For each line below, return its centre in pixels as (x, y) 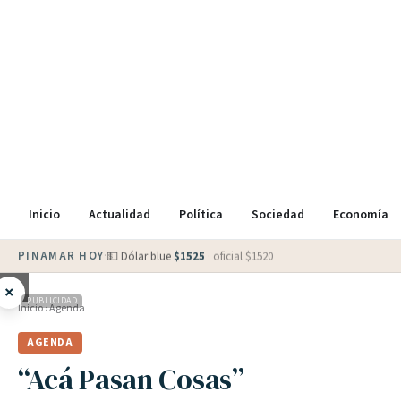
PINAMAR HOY (61, 256)
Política (201, 215)
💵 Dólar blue (141, 256)
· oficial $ (230, 256)
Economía (361, 215)
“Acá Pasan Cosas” (131, 380)
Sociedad (278, 215)
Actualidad (119, 215)
